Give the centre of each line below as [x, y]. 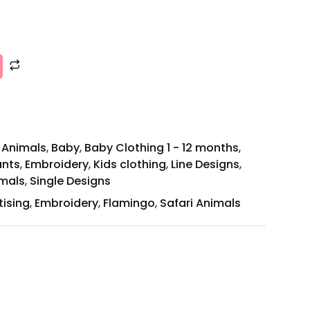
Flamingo [129, 203]
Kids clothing [130, 165]
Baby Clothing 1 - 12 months [162, 148]
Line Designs [205, 165]
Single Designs [70, 181]
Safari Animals [200, 203]
